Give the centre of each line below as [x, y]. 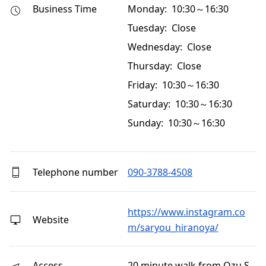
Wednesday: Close [170, 47]
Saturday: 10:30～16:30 [180, 104]
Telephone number [74, 172]
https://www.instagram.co [186, 212]
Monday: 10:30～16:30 [178, 9]
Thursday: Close [164, 66]
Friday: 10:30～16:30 [173, 85]
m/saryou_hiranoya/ [173, 227]
